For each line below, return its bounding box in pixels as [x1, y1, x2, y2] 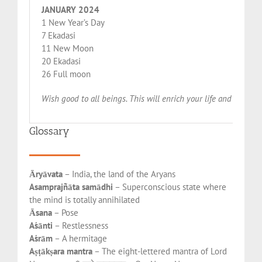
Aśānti [29, 219, 53, 231]
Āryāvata [29, 168, 63, 180]
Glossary [29, 124, 70, 137]
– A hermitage [53, 232, 107, 244]
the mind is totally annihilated [29, 194, 140, 205]
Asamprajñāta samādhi [29, 181, 113, 192]
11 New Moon [42, 42, 94, 54]
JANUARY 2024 [42, 4, 99, 15]
